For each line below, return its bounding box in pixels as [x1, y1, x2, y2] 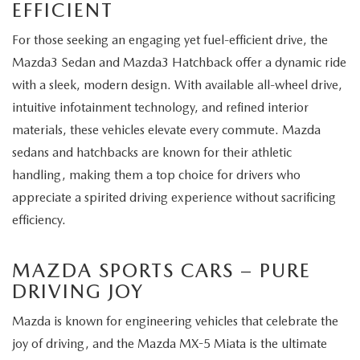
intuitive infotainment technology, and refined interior [12, 99, 309, 115]
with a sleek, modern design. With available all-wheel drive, [12, 76, 342, 92]
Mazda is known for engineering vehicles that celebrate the [12, 313, 338, 329]
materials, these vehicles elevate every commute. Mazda [12, 121, 321, 137]
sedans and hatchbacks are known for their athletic [12, 144, 292, 160]
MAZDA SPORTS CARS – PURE [12, 258, 311, 282]
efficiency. [12, 211, 66, 227]
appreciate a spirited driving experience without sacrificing [12, 189, 336, 205]
